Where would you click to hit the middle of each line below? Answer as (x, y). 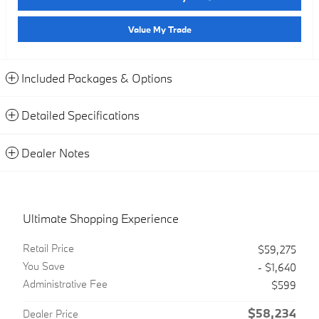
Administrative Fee (65, 284)
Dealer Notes (56, 153)
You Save (44, 266)
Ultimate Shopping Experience (101, 219)
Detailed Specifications (80, 115)
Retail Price (48, 249)
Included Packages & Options (97, 78)
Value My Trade (159, 29)
